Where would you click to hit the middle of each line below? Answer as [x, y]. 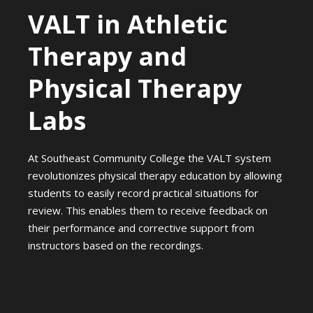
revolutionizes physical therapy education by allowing [155, 175]
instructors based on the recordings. [116, 245]
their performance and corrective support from [141, 227]
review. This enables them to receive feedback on [148, 210]
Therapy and [107, 56]
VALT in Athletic [128, 24]
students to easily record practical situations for [143, 192]
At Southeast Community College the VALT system [150, 158]
